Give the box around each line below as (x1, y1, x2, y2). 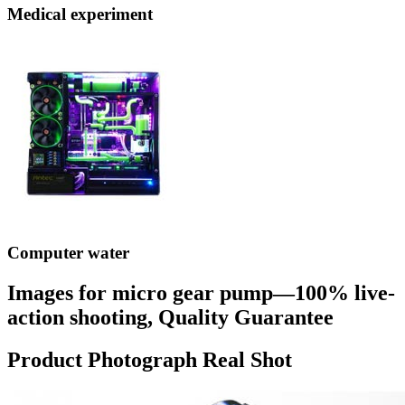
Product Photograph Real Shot (7, 347, 292, 372)
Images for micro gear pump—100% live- (7, 280, 395, 305)
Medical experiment (7, 5, 153, 24)
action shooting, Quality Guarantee (7, 305, 334, 329)
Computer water (7, 242, 129, 262)
